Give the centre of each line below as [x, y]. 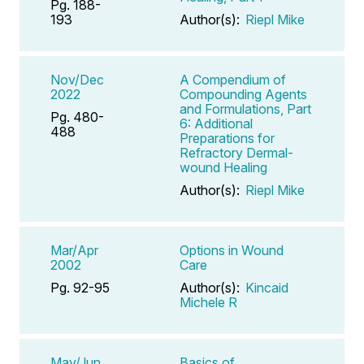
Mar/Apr [74, 250]
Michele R [208, 302]
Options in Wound [232, 250]
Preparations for [227, 138]
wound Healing [223, 167]
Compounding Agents [243, 94]
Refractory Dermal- [236, 152]
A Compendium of [233, 79]
